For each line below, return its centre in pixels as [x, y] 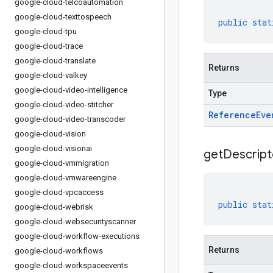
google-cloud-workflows [59, 251]
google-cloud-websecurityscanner [75, 222]
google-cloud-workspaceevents [71, 265]
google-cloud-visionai [53, 148]
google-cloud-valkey [51, 75]
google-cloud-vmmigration [62, 163]
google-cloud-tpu [46, 31]
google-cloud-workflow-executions [77, 236]
